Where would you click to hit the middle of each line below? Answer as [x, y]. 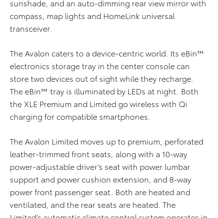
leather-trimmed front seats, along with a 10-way [99, 154]
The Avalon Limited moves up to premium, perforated [107, 141]
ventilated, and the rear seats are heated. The [93, 204]
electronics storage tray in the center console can [100, 66]
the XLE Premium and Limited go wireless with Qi [99, 104]
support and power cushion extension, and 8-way [100, 179]
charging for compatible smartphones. [80, 116]
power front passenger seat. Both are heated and [100, 192]
